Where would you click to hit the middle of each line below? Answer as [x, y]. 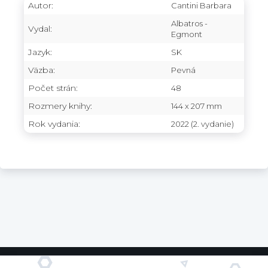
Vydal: [40, 28]
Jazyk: [40, 52]
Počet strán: [53, 88]
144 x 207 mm [197, 106]
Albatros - [189, 23]
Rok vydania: [54, 124]
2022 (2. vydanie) [202, 124]
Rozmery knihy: [60, 106]
